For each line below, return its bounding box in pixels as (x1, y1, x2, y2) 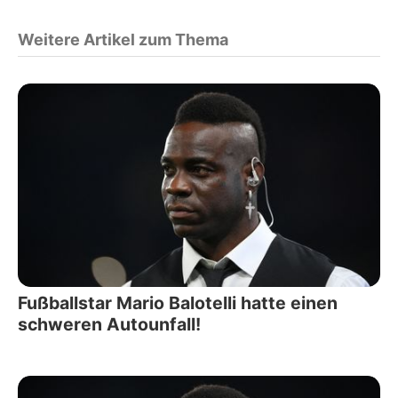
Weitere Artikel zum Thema (18, 29, 228, 49)
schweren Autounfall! (18, 314, 201, 335)
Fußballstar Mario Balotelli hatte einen (18, 292, 338, 314)
